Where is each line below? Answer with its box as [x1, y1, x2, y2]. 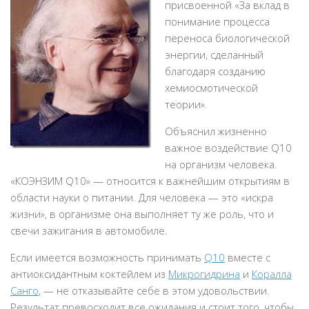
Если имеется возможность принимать [10, 250, 204, 264]
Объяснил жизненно [165, 124, 267, 138]
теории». [165, 97, 208, 111]
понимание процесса [165, 14, 270, 28]
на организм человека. [165, 157, 277, 171]
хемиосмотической [165, 81, 258, 94]
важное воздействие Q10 [165, 141, 292, 154]
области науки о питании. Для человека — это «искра [10, 190, 273, 204]
